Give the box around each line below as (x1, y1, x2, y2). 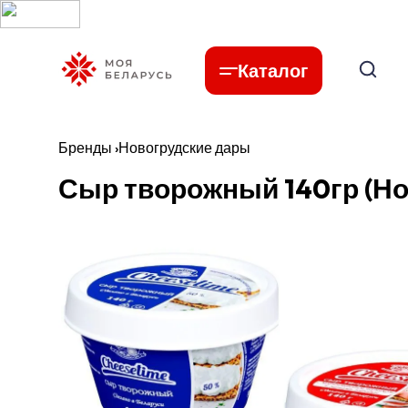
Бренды (58, 138, 112, 157)
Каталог (238, 59, 309, 82)
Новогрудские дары (118, 138, 250, 157)
